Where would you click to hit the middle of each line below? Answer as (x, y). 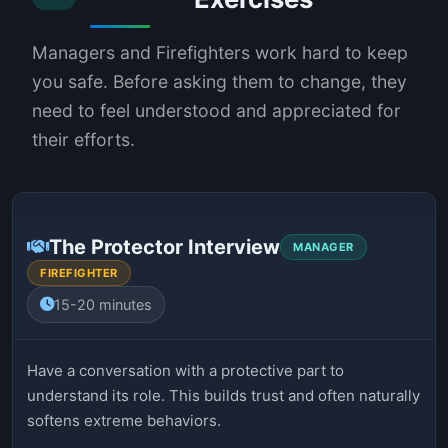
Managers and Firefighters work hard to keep (220, 52)
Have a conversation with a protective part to (185, 370)
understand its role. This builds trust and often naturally (223, 395)
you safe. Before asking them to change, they (219, 81)
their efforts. (83, 139)
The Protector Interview (164, 246)
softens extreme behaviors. (124, 420)
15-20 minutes (103, 304)
